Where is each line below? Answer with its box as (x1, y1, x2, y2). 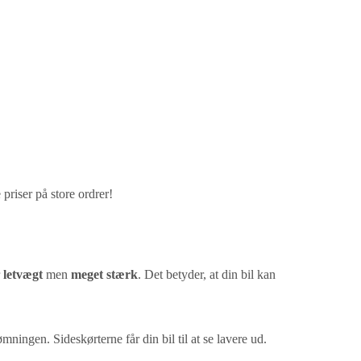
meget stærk (71, 268, 138, 281)
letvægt (3, 268, 43, 281)
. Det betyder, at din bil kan (138, 268, 276, 281)
